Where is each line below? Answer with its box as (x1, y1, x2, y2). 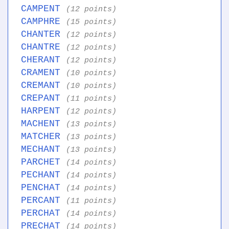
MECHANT (21, 144, 66, 155)
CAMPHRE (21, 16, 66, 27)
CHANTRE (21, 42, 66, 53)
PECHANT (21, 170, 66, 180)
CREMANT (21, 80, 66, 91)
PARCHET (21, 157, 66, 168)
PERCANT (21, 195, 66, 206)
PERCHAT (21, 208, 66, 219)
